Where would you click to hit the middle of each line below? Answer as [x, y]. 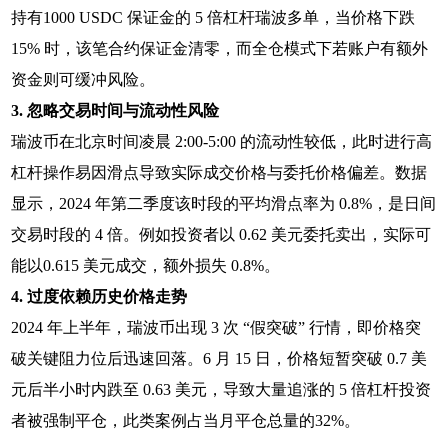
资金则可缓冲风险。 [83, 79]
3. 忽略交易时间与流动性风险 [115, 110]
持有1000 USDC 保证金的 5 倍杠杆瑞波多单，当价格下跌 [213, 17]
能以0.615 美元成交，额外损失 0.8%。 [146, 265]
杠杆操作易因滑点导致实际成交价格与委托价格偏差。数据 [219, 172]
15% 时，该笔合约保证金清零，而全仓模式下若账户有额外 [220, 48]
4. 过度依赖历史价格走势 [99, 296]
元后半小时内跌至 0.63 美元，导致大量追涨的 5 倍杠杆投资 [221, 389]
